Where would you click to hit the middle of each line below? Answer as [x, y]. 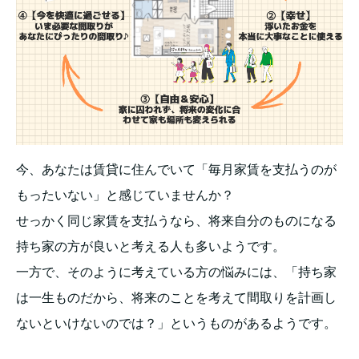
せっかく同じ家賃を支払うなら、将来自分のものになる [176, 220]
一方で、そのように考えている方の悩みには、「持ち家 [176, 272]
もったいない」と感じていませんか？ [125, 195]
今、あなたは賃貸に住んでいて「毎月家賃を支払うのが [176, 169]
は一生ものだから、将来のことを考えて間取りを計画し [176, 297]
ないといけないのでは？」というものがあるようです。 [176, 323]
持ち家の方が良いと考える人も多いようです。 [151, 246]
